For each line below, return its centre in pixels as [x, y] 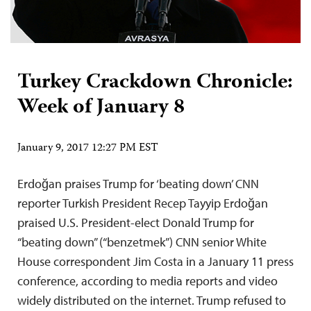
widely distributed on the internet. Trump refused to [152, 300]
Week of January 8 [101, 108]
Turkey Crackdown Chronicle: [155, 83]
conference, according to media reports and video [148, 280]
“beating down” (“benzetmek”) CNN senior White [142, 242]
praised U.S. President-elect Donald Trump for [136, 222]
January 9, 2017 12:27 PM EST [88, 148]
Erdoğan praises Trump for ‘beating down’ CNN [138, 183]
